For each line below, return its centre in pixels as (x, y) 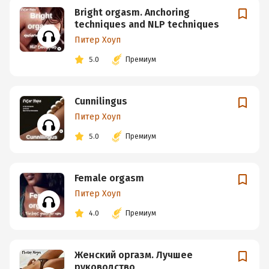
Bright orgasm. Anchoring (132, 12)
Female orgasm (109, 178)
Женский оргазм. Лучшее (134, 255)
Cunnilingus (101, 101)
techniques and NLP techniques (147, 24)
